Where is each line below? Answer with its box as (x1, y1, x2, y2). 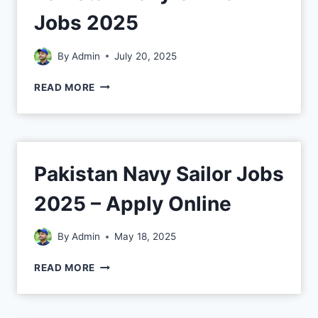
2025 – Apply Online (34, 191, 231, 216)
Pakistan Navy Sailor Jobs (34, 161, 284, 186)
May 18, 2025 (114, 231, 177, 243)
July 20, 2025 (114, 50, 177, 62)
